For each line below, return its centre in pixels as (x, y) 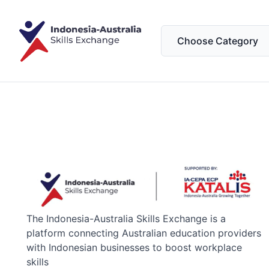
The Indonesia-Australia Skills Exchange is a (126, 218)
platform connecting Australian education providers (144, 233)
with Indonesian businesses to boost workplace (134, 247)
